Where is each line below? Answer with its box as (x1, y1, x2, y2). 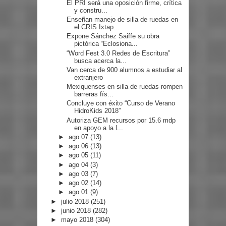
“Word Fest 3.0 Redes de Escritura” (67, 49, 171, 57)
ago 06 (69, 142, 91, 150)
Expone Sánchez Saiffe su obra (67, 32, 160, 40)
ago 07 (69, 133, 91, 141)
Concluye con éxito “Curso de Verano (67, 99, 176, 107)
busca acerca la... (74, 56, 127, 65)
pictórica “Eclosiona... (74, 40, 138, 48)
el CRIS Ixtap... (74, 23, 120, 31)
